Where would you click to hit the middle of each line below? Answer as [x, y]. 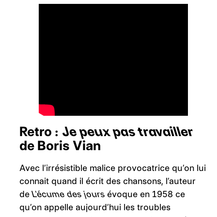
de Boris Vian [62, 145]
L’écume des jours [68, 194]
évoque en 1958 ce [145, 194]
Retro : [40, 131]
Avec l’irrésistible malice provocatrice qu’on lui [113, 168]
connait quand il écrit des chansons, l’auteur [108, 181]
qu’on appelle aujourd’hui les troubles [95, 207]
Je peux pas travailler [127, 131]
